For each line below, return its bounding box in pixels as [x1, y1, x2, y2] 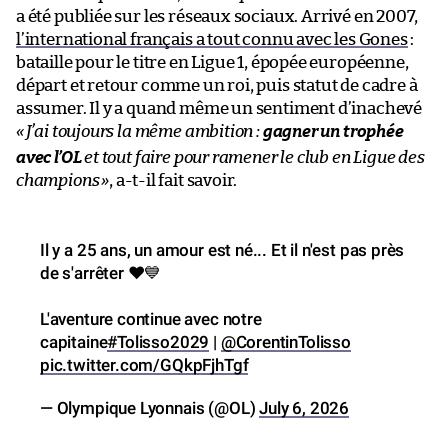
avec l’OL [16, 148, 82, 166]
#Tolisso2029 [107, 331, 210, 352]
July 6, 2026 [259, 397, 349, 418]
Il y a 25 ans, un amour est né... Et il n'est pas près [40, 239, 405, 260]
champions [16, 171, 100, 189]
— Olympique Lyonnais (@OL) [40, 397, 260, 418]
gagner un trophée [262, 122, 404, 140]
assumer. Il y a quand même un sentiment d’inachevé [16, 99, 423, 117]
